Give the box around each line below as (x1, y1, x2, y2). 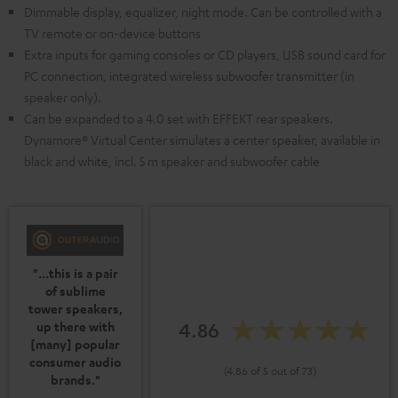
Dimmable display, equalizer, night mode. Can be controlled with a (24, 4, 382, 20)
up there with (36, 317, 115, 335)
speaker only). (24, 89, 101, 106)
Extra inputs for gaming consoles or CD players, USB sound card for (24, 46, 386, 63)
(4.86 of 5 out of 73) (223, 363, 316, 378)
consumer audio (29, 353, 121, 370)
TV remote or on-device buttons (24, 25, 201, 42)
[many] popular (30, 335, 120, 353)
